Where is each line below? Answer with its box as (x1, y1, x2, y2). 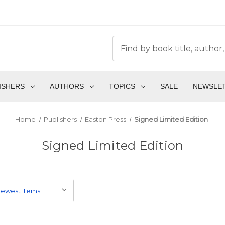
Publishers (43, 115, 77, 124)
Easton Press (85, 115, 127, 124)
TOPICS (108, 82, 135, 91)
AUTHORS (49, 82, 84, 91)
